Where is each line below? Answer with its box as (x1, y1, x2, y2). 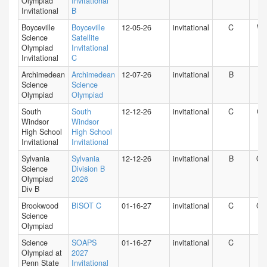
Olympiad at (21, 247, 62, 258)
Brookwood (21, 200, 58, 211)
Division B (72, 163, 105, 174)
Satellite (72, 32, 99, 43)
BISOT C (72, 200, 101, 211)
